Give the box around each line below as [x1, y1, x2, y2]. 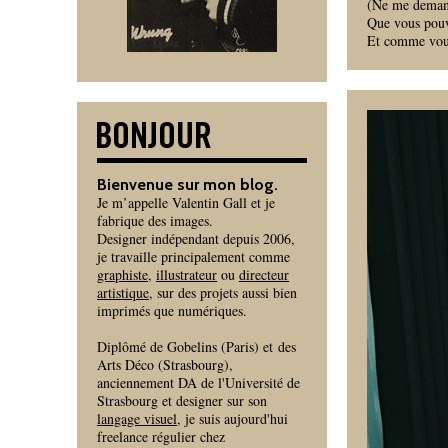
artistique [97, 283, 149, 302]
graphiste [97, 265, 148, 284]
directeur [239, 265, 289, 284]
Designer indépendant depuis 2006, [97, 229, 295, 248]
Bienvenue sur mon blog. [97, 175, 278, 194]
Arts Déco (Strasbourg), [97, 355, 233, 374]
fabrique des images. [97, 211, 213, 230]
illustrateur [156, 265, 217, 284]
